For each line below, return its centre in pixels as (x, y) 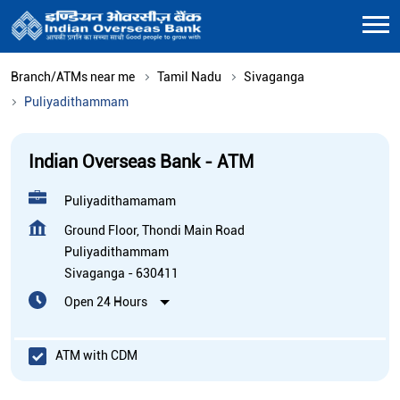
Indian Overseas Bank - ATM (141, 161)
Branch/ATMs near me (73, 76)
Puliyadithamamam (120, 200)
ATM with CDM (96, 356)
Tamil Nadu (189, 76)
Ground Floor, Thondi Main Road (154, 230)
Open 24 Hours (106, 301)
